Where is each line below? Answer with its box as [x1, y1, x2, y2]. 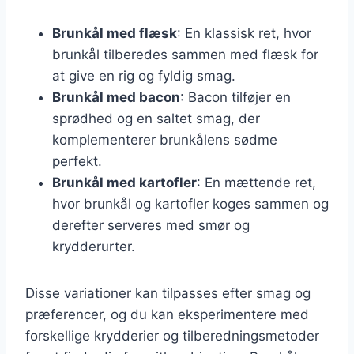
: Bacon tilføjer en [180, 88, 291, 105]
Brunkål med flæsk [52, 24, 177, 41]
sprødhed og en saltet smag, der [52, 110, 260, 126]
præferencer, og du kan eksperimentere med [25, 306, 309, 322]
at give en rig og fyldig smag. [52, 67, 235, 84]
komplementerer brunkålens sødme [52, 131, 277, 148]
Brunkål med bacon [52, 88, 180, 105]
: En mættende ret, [197, 174, 316, 190]
